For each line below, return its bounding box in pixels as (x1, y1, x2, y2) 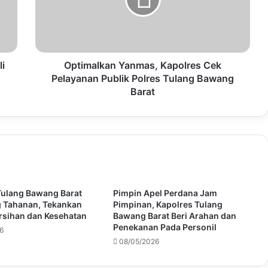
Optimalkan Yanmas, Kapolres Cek (64, 59, 221, 71)
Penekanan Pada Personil (112, 221, 217, 232)
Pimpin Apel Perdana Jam (112, 187, 217, 198)
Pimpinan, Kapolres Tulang (112, 199, 223, 209)
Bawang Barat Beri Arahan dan (112, 210, 236, 221)
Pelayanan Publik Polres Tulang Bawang (51, 72, 234, 84)
